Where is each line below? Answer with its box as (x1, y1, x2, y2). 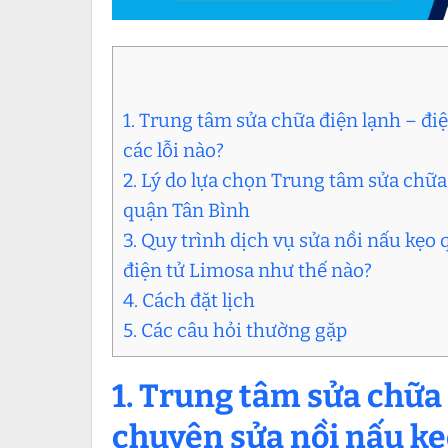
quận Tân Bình (123, 199, 250, 223)
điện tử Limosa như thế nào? (123, 259, 372, 283)
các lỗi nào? (123, 139, 224, 163)
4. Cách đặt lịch (123, 289, 259, 313)
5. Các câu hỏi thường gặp (123, 319, 347, 343)
